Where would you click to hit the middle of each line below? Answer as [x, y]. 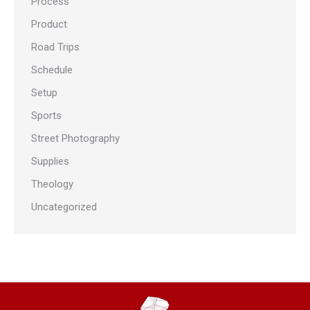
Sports [46, 116]
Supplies [50, 162]
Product [49, 25]
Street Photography [75, 139]
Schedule [52, 70]
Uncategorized [64, 207]
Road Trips [55, 47]
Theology [52, 184]
